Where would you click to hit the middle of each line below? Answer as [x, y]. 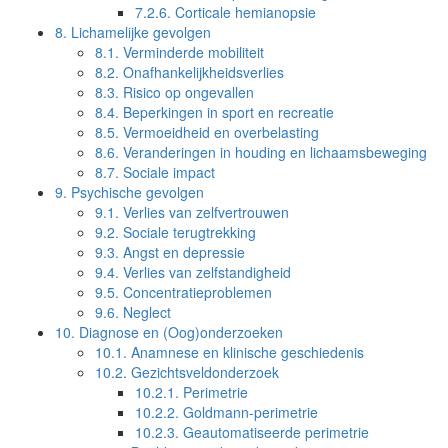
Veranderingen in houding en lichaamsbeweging [273, 152]
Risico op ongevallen [186, 92]
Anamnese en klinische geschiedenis [245, 352]
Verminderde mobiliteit [191, 52]
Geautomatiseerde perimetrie [274, 432]
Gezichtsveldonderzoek [203, 372]
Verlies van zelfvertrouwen [204, 212]
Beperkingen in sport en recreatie [226, 112]
